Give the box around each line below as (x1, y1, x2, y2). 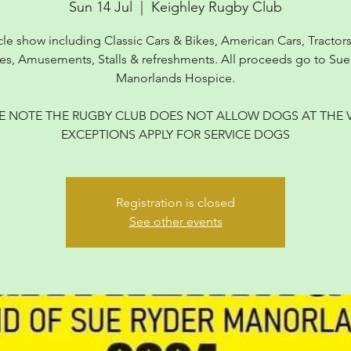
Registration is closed (116, 195, 235, 210)
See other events (128, 214, 223, 229)
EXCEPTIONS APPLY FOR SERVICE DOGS (61, 127, 290, 142)
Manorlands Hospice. (116, 71, 235, 85)
